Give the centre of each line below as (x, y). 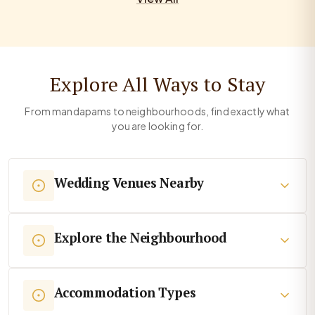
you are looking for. (157, 126)
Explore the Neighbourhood (140, 238)
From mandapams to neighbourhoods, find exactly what (157, 111)
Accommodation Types (125, 293)
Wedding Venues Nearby (129, 183)
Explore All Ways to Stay (157, 84)
